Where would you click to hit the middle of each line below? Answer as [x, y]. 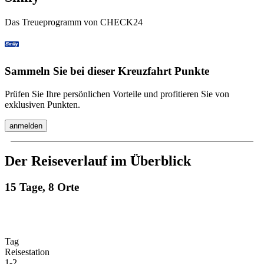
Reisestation [27, 252]
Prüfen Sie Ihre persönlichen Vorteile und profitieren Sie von [117, 94]
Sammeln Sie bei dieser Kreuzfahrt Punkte [107, 71]
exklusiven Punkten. [42, 104]
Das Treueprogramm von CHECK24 [74, 22]
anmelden [26, 126]
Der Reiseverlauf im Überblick [98, 161]
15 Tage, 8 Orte [42, 187]
